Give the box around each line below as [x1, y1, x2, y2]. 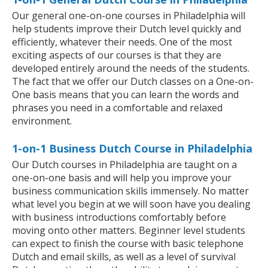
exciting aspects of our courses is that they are [12, 48, 221, 62]
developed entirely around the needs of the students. [12, 62, 249, 75]
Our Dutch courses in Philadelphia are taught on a [12, 158, 237, 172]
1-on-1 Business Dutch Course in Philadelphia [12, 141, 252, 156]
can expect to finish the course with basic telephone [12, 237, 243, 251]
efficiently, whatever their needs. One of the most [12, 35, 232, 49]
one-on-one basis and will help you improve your [12, 171, 232, 185]
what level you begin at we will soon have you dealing [12, 197, 251, 211]
